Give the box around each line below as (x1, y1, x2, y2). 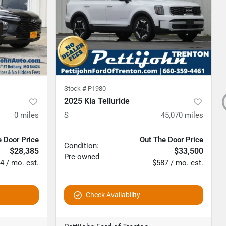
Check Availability (86, 191, 140, 199)
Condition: (64, 141, 99, 151)
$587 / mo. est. (152, 158, 203, 168)
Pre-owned (64, 152, 99, 162)
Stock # (64, 85, 88, 93)
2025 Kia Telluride (64, 96, 130, 106)
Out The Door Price (140, 135, 203, 145)
